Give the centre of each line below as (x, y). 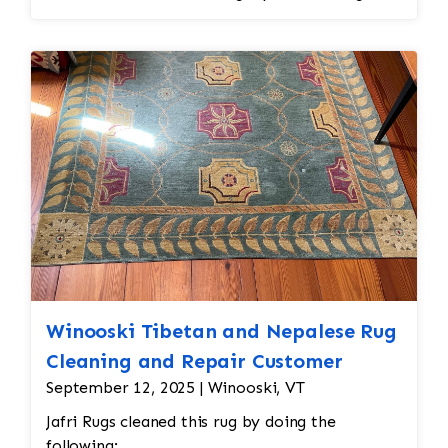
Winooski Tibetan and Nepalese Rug (221, 331)
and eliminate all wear (128, 16)
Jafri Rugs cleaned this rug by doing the (191, 422)
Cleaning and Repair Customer (194, 361)
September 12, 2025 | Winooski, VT (175, 388)
